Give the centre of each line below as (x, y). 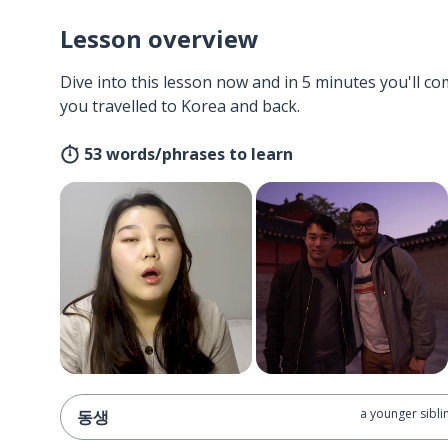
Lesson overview (159, 38)
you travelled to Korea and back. (180, 106)
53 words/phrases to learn (188, 154)
